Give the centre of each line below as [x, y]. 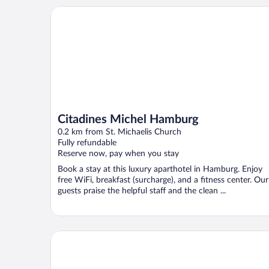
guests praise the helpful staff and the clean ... [142, 191]
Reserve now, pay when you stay [118, 153]
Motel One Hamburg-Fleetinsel [115, 235]
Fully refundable [87, 143]
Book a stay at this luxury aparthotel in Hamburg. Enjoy [160, 169]
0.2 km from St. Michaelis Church [119, 132]
